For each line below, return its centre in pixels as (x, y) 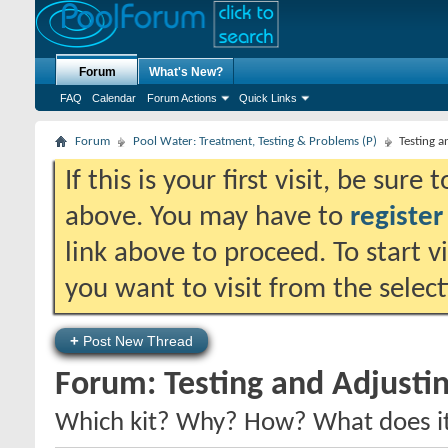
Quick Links (268, 98)
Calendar (114, 98)
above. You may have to (207, 217)
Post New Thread (136, 341)
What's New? (186, 72)
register (396, 217)
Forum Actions (182, 98)
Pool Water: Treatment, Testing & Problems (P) (255, 141)
